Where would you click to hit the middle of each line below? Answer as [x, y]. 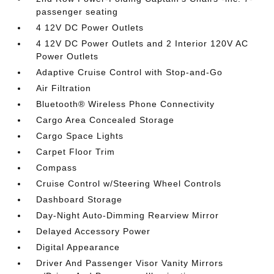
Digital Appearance [78, 247]
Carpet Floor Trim [76, 152]
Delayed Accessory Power [94, 231]
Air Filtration [64, 88]
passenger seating [77, 12]
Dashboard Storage [80, 199]
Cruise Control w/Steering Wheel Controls [129, 183]
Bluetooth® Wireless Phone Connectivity [126, 104]
